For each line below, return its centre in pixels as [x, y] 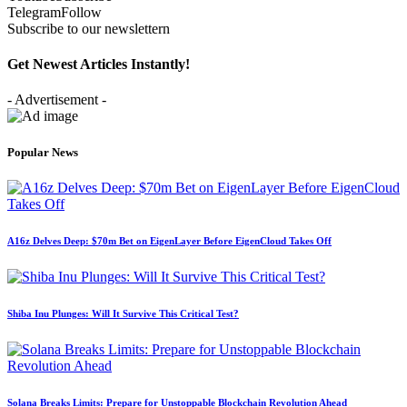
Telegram [34, 12]
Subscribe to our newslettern [89, 28]
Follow [81, 12]
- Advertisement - [57, 100]
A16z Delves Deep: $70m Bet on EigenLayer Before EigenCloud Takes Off [169, 240]
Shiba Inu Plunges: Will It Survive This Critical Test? [123, 313]
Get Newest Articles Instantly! [99, 65]
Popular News [43, 152]
